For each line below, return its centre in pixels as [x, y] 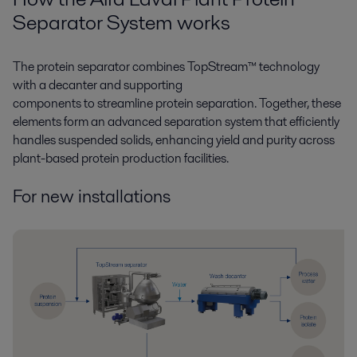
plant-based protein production [97, 158]
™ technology [284, 66]
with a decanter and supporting [98, 84]
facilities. [205, 158]
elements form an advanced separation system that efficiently [176, 121]
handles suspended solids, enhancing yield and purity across [174, 139]
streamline [124, 103]
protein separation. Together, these [248, 103]
